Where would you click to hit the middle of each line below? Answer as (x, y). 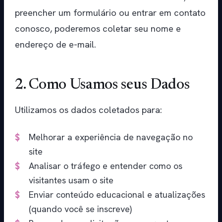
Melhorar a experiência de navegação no (111, 137)
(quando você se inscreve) (80, 209)
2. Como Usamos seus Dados (102, 85)
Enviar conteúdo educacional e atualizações (117, 195)
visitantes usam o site (71, 180)
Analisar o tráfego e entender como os (106, 166)
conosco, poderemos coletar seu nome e (98, 29)
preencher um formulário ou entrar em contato (110, 13)
